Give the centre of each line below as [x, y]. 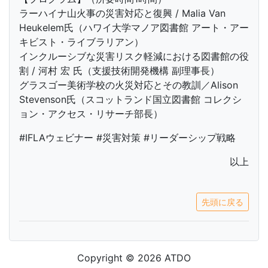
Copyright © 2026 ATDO [134, 258]
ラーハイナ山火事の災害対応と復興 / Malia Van [122, 13]
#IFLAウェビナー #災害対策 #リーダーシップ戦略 [127, 138]
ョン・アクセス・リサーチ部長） [91, 114]
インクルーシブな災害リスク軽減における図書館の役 [134, 56]
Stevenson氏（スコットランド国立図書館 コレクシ [130, 99]
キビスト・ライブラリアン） [81, 42]
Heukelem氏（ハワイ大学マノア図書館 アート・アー [134, 28]
